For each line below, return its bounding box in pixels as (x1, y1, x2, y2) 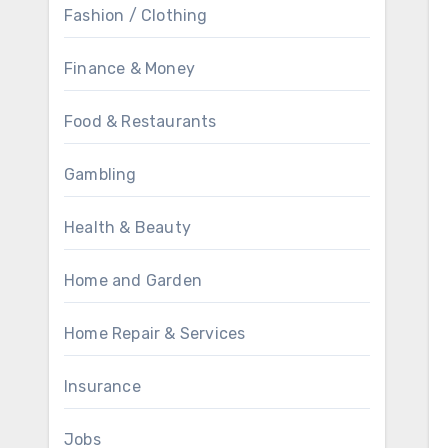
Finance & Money (64, 59, 195, 78)
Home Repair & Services (64, 324, 246, 343)
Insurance (64, 377, 141, 396)
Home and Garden (64, 271, 202, 290)
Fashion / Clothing (64, 6, 208, 25)
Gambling (64, 165, 137, 184)
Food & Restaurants (64, 112, 217, 131)
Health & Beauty (64, 218, 191, 237)
